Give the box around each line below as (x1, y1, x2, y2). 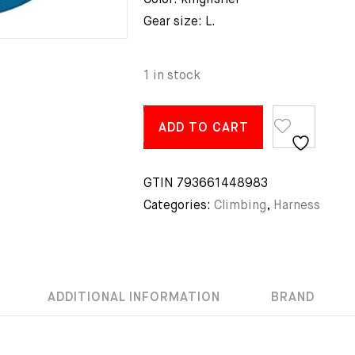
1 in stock (143, 70, 200, 82)
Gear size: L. (143, 16, 216, 29)
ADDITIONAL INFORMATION (48, 292, 220, 304)
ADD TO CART (158, 122, 249, 135)
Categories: (143, 200, 214, 212)
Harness (273, 200, 320, 212)
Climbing (214, 200, 266, 212)
